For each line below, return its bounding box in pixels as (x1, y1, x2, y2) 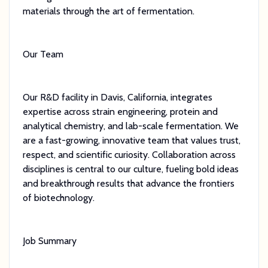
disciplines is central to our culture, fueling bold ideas (22, 163, 239, 175)
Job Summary (22, 234, 77, 246)
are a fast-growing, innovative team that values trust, (22, 134, 240, 146)
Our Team (22, 48, 63, 60)
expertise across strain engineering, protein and (22, 105, 218, 117)
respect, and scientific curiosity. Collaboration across (22, 148, 236, 160)
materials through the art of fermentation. (22, 5, 194, 17)
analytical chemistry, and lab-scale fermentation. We (22, 120, 239, 132)
